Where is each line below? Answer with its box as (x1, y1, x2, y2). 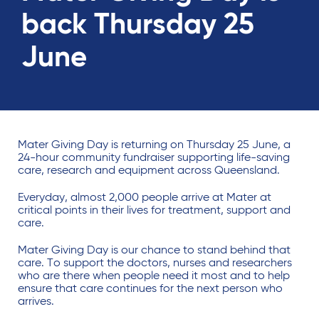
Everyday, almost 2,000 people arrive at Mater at (18, 192, 271, 204)
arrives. (18, 296, 57, 308)
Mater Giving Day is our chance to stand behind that (18, 245, 291, 256)
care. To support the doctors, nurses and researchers (18, 258, 292, 269)
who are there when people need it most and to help (18, 271, 290, 282)
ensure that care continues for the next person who (18, 283, 283, 295)
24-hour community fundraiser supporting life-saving (18, 152, 290, 164)
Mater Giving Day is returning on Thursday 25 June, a (18, 140, 291, 151)
